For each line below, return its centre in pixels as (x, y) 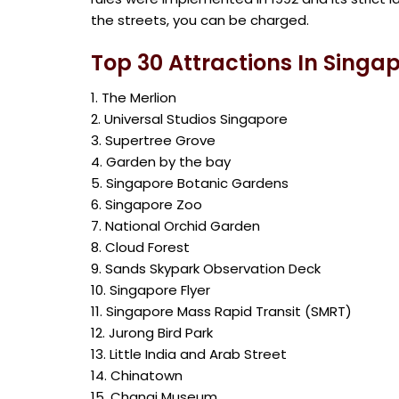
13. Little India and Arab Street (189, 354)
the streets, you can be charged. (200, 20)
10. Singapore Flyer (151, 290)
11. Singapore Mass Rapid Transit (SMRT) (221, 311)
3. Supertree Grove (153, 140)
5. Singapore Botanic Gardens (190, 183)
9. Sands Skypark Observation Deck (206, 269)
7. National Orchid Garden (175, 226)
